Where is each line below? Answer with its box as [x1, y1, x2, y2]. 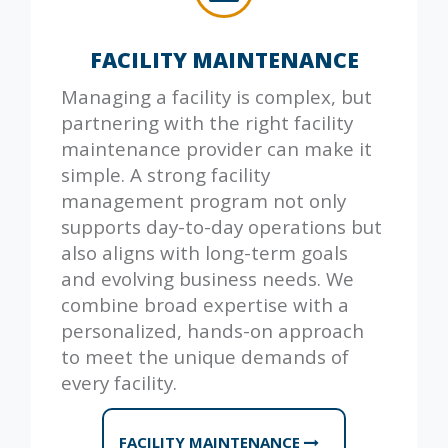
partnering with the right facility [61, 110, 353, 136]
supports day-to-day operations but [61, 214, 382, 240]
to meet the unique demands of [61, 344, 349, 370]
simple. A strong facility [61, 162, 270, 188]
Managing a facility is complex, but [61, 84, 372, 110]
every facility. [61, 370, 177, 396]
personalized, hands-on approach [61, 318, 364, 344]
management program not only [61, 188, 346, 214]
